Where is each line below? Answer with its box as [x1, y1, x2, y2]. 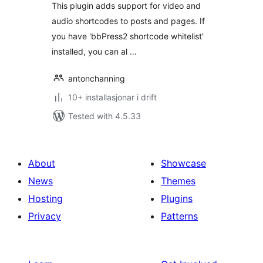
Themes [161, 175, 195, 187]
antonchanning [68, 73, 125, 83]
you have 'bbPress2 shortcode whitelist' [52, 31, 204, 41]
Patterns [161, 210, 198, 222]
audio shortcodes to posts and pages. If [52, 16, 205, 26]
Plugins [161, 193, 193, 204]
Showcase [161, 157, 206, 169]
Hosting [28, 193, 63, 204]
